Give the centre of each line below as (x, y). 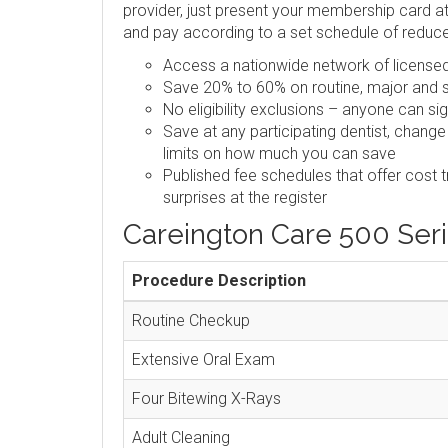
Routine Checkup (191, 320)
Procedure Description (219, 280)
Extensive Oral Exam (203, 359)
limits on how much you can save (279, 153)
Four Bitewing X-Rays (206, 398)
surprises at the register (245, 197)
